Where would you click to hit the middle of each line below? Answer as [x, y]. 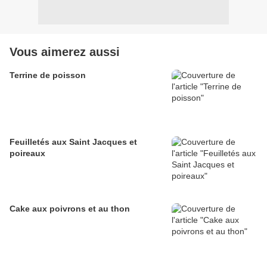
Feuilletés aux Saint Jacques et [73, 142]
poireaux [27, 153]
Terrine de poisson [48, 75]
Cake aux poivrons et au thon [70, 209]
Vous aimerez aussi [65, 52]
